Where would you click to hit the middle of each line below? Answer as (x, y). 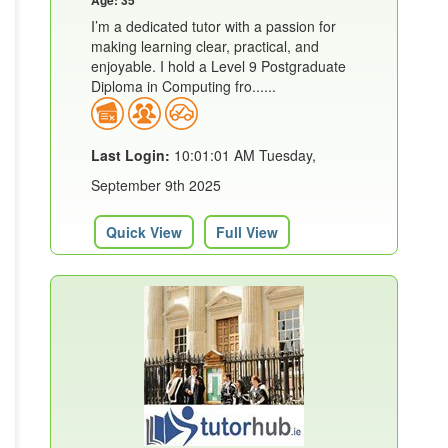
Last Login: (130, 154)
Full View (247, 231)
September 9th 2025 (156, 184)
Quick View (144, 231)
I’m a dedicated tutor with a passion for (213, 25)
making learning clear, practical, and (205, 45)
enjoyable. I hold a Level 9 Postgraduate (218, 65)
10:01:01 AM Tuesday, (243, 154)
